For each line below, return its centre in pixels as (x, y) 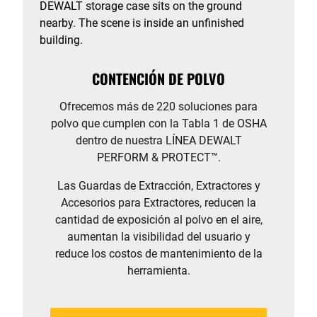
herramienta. (158, 271)
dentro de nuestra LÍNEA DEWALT (158, 140)
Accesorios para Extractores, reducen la (158, 203)
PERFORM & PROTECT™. (158, 157)
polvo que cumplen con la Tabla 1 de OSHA (158, 123)
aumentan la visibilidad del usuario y (158, 237)
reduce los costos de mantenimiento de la (158, 254)
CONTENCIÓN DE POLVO (158, 79)
